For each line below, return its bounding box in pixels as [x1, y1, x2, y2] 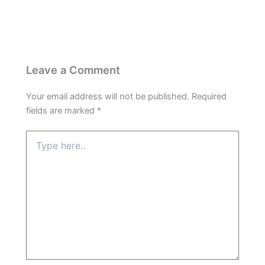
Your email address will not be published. [26, 91, 190, 102]
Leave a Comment [26, 63, 121, 77]
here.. [25, 143, 48, 153]
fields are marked [26, 105, 98, 117]
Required [192, 91, 227, 102]
